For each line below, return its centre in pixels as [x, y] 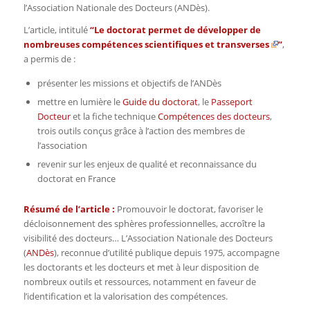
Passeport [231, 101]
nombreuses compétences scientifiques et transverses [146, 44]
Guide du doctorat [160, 101]
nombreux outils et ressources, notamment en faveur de [139, 281]
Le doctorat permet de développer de [177, 29]
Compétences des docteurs [213, 116]
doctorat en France [76, 178]
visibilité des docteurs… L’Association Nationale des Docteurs [148, 238]
